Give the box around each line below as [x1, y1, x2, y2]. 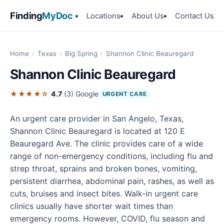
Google [75, 89, 98, 98]
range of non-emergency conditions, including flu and [10, 151, 213, 161]
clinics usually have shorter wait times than [10, 201, 173, 211]
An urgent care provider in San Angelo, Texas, [10, 113, 183, 124]
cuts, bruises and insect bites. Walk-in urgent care [10, 188, 198, 199]
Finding [10, 9, 42, 21]
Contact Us [175, 11, 214, 20]
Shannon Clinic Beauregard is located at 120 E [10, 126, 185, 136]
